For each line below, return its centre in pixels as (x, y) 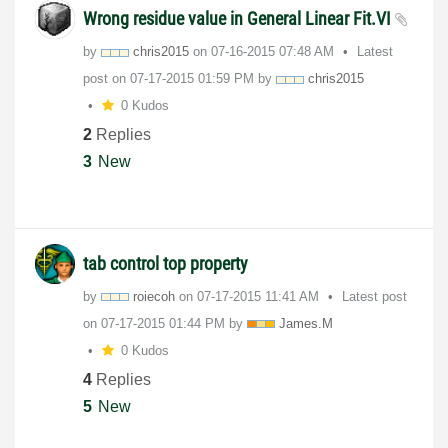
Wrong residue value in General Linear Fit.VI (239, 18)
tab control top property (165, 263)
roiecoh (154, 296)
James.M (306, 323)
